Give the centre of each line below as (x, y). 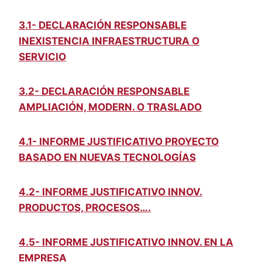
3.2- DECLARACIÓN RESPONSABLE (104, 91)
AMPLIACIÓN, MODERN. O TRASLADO (110, 107)
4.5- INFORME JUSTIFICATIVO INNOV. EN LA (126, 242)
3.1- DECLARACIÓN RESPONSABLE (103, 25)
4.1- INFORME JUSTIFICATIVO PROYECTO (119, 141)
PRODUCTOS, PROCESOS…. (85, 207)
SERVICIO (42, 56)
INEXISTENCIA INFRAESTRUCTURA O (109, 41)
